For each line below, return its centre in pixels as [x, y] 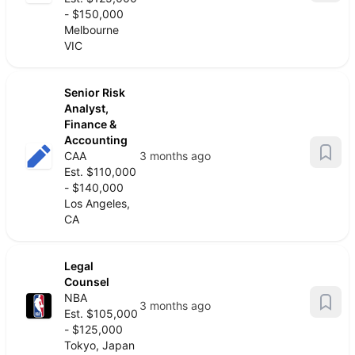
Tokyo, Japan [99, 345]
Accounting [96, 140]
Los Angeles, [97, 203]
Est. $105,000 [101, 313]
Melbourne [92, 30]
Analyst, [86, 108]
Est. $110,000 [100, 172]
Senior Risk [95, 92]
